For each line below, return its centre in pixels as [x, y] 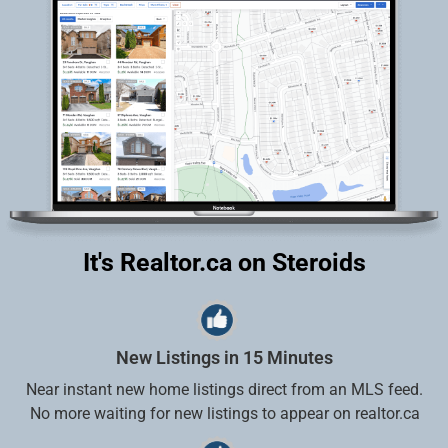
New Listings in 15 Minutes [224, 358]
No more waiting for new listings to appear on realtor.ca [224, 414]
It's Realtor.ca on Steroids [224, 263]
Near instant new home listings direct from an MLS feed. [224, 390]
